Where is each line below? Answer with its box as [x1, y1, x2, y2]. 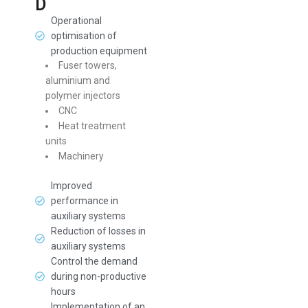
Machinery [58, 151, 104, 162]
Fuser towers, [58, 60, 118, 71]
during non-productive [50, 271, 146, 282]
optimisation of [50, 30, 117, 41]
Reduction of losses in [50, 225, 146, 236]
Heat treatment [58, 120, 126, 131]
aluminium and [45, 75, 111, 86]
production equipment [50, 45, 147, 56]
